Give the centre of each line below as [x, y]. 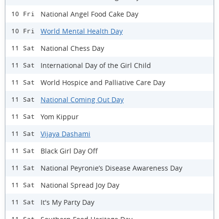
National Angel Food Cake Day [89, 14]
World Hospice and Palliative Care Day [103, 82]
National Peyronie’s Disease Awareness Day [111, 168]
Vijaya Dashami [66, 133]
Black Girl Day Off [69, 151]
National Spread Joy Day [80, 185]
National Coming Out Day [82, 99]
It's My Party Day [67, 202]
